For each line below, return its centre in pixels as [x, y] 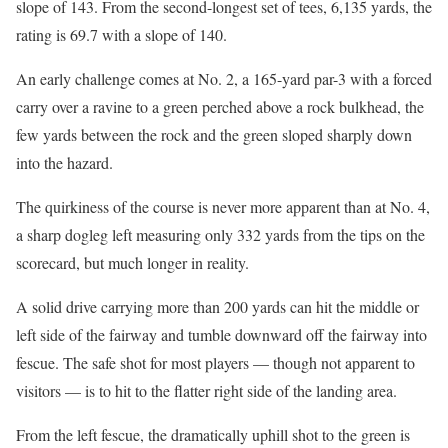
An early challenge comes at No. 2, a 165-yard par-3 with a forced [224, 78]
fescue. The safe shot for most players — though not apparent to [215, 362]
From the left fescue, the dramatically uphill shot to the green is [213, 434]
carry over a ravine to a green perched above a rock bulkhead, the [220, 106]
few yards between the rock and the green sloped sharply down [214, 134]
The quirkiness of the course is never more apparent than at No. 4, [223, 206]
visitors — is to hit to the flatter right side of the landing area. [206, 390]
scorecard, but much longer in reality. [132, 262]
